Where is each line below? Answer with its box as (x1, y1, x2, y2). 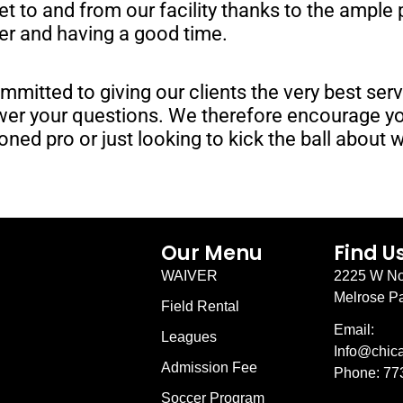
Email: (333, 321, 374, 337)
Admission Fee (160, 359, 257, 375)
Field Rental (160, 298, 239, 314)
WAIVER (160, 267, 218, 283)
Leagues (160, 328, 217, 345)
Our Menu (160, 238, 263, 267)
